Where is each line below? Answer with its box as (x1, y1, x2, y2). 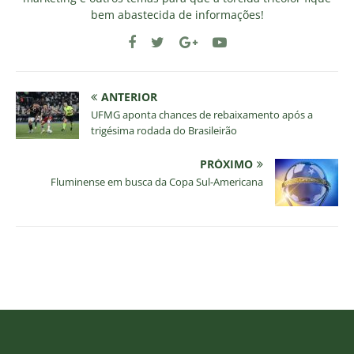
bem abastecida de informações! (90, 7, 264, 23)
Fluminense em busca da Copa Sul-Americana (51, 175, 263, 190)
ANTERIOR (101, 89, 157, 105)
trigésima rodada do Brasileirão (91, 123, 237, 138)
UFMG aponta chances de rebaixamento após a (91, 107, 313, 122)
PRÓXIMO (200, 156, 253, 172)
